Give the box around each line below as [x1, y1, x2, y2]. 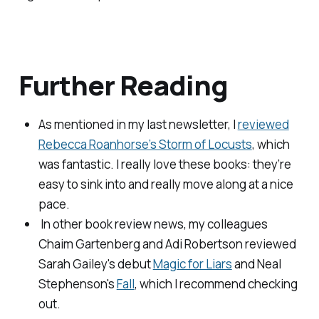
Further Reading [18, 66, 228, 103]
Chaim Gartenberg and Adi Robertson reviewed [38, 236, 296, 253]
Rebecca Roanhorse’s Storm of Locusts [38, 136, 252, 153]
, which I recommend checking [134, 276, 298, 293]
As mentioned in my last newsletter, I [38, 116, 238, 133]
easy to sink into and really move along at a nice [38, 176, 293, 193]
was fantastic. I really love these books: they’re [38, 156, 291, 173]
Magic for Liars [152, 256, 232, 273]
